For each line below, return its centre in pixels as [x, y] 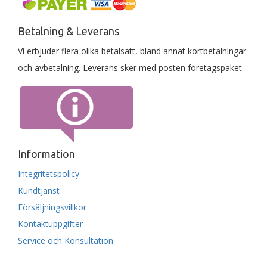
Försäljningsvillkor [52, 207]
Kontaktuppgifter [50, 224]
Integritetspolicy [49, 174]
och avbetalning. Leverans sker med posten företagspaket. [131, 68]
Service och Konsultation [66, 240]
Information [46, 154]
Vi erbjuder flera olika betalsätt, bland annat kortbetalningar [132, 51]
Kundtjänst [39, 190]
